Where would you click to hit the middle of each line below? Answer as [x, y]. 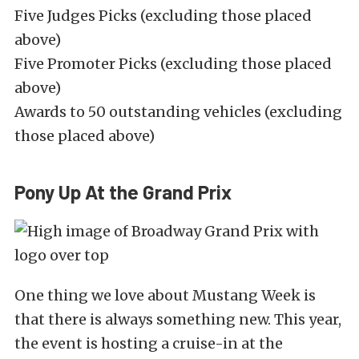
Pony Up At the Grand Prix [123, 192]
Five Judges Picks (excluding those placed [163, 16]
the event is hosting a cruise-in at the [149, 344]
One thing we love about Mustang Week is [165, 296]
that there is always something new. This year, [178, 320]
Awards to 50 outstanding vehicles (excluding [178, 112]
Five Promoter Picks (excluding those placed [173, 64]
